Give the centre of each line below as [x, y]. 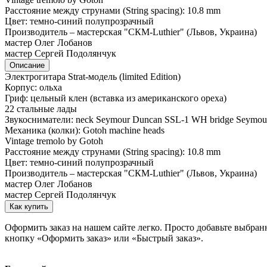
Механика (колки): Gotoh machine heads [85, 131]
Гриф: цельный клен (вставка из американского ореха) [116, 98]
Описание [27, 66]
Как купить [29, 207]
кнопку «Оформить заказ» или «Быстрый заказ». [104, 238]
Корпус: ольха [33, 88]
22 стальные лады [41, 109]
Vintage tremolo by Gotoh [54, 141]
